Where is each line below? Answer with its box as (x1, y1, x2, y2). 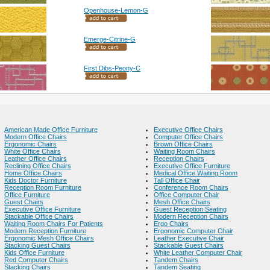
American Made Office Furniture (4, 126, 98, 133)
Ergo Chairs (154, 220, 189, 227)
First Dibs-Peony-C (84, 64, 140, 72)
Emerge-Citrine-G (84, 36, 136, 43)
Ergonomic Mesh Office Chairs (4, 234, 94, 242)
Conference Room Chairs (154, 184, 228, 191)
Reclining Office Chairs (4, 162, 71, 169)
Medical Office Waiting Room (154, 169, 237, 177)
